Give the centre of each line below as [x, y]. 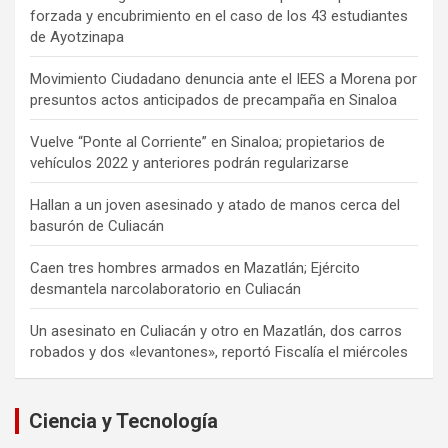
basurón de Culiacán [97, 225]
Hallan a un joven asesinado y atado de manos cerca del [215, 204]
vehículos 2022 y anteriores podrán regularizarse [189, 162]
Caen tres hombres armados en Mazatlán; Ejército [195, 267]
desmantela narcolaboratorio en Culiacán [165, 288]
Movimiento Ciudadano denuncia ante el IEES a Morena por [223, 78]
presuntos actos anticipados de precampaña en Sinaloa [213, 99]
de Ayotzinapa [77, 36]
